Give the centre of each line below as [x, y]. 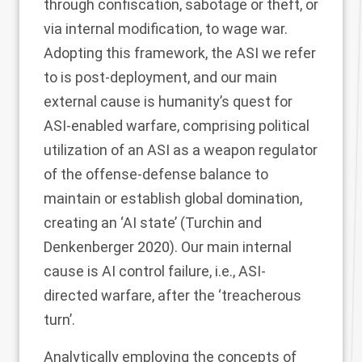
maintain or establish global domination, [173, 198]
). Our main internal [231, 247]
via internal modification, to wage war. [166, 29]
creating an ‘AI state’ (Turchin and [153, 223]
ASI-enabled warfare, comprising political [177, 126]
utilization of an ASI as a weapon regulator [181, 150]
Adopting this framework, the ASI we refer [180, 53]
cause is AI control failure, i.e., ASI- [155, 271]
